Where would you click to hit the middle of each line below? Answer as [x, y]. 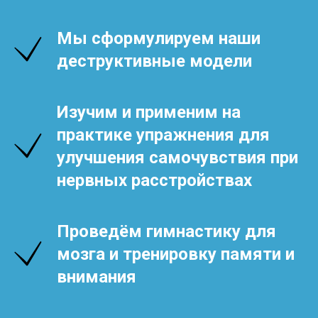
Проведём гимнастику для [166, 232]
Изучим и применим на [149, 113]
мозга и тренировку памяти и [176, 254]
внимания [97, 277]
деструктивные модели [154, 61]
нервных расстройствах [154, 181]
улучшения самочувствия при [177, 158]
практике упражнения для [163, 135]
